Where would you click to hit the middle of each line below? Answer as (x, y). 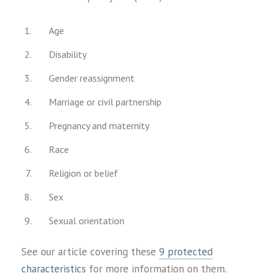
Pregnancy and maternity (99, 125)
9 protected (186, 251)
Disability (68, 54)
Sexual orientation (87, 220)
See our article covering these (90, 251)
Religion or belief (83, 173)
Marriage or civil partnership (105, 101)
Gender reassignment (92, 78)
